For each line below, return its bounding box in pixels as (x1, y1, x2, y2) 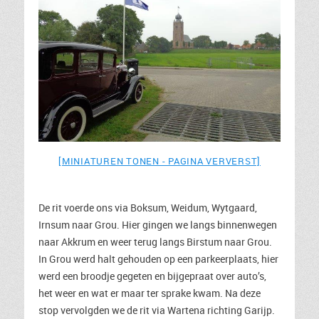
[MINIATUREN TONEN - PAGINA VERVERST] (58, 155, 261, 167)
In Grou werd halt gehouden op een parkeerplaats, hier (38, 252, 278, 266)
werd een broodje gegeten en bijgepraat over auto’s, (38, 269, 266, 283)
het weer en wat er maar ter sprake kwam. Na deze (38, 286, 261, 300)
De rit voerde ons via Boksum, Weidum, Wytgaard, (38, 201, 257, 214)
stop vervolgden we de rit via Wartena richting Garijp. (38, 303, 275, 317)
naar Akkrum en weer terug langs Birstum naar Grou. (38, 235, 272, 249)
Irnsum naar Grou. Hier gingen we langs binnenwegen (38, 218, 277, 231)
